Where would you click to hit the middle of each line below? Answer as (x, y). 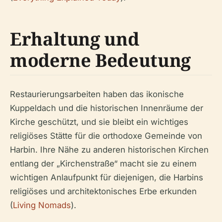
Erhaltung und (75, 39)
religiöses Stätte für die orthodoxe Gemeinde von (106, 136)
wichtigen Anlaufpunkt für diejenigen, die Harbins (107, 177)
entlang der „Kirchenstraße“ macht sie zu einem (103, 164)
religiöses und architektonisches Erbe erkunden (103, 191)
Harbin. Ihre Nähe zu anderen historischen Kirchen (109, 150)
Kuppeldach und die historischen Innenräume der (107, 108)
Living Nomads (42, 205)
